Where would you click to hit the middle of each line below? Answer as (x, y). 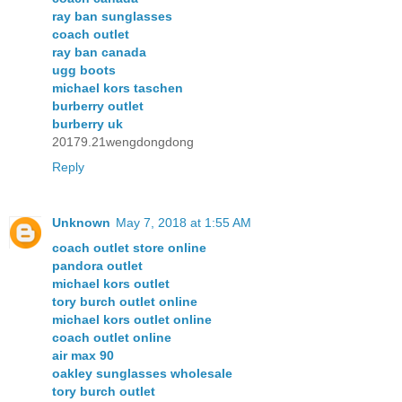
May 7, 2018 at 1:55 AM (184, 223)
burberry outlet (98, 106)
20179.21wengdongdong (123, 142)
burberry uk (87, 124)
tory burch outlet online (125, 302)
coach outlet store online (129, 248)
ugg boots (84, 70)
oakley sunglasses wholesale (142, 374)
